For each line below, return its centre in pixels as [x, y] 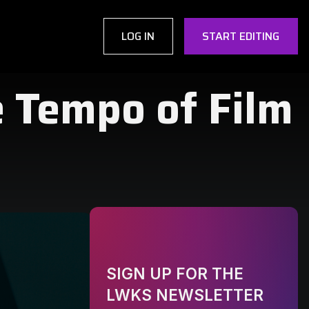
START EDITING [241, 36]
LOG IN [138, 36]
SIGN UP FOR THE [175, 274]
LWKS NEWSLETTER [185, 295]
